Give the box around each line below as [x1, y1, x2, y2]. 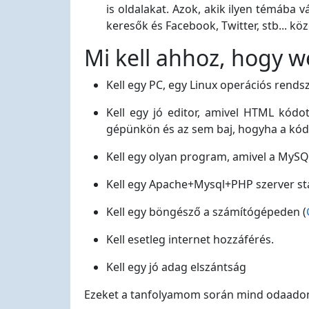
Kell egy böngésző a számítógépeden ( [106, 204, 306, 219]
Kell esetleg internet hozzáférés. [106, 232, 274, 247]
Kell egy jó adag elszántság [106, 259, 246, 275]
